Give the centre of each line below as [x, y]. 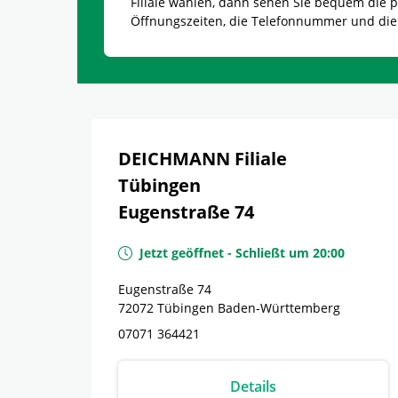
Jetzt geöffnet [182, 253]
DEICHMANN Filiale [203, 159]
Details [254, 386]
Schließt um [272, 253]
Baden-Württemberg [279, 308]
